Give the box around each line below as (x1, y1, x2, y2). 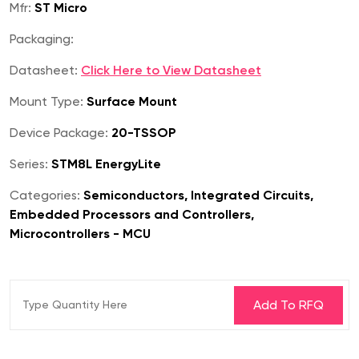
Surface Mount (83, 94, 177, 110)
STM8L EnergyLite (48, 156, 161, 172)
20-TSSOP (108, 125, 176, 141)
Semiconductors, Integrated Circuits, (80, 188, 313, 204)
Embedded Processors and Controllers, (10, 207, 254, 223)
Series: (10, 156, 48, 172)
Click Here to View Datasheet (81, 63, 261, 79)
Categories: (10, 188, 80, 204)
